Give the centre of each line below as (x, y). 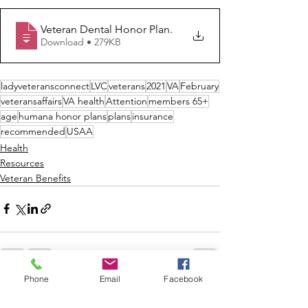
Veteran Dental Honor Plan (105, 30)
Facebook (183, 278)
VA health (84, 101)
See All (205, 286)
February (199, 86)
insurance (153, 116)
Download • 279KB (104, 42)
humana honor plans (63, 116)
